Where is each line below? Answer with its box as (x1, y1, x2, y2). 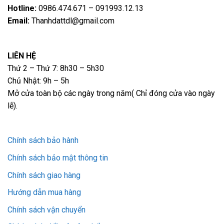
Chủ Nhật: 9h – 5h (7, 75, 69, 85)
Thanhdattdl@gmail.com (29, 15, 114, 25)
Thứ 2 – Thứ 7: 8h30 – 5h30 (7, 63, 104, 73)
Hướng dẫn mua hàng (7, 187, 81, 197)
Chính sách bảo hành (7, 135, 78, 145)
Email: (7, 15, 29, 25)
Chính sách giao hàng (7, 170, 80, 180)
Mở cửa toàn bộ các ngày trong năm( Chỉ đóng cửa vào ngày (7, 88, 215, 98)
